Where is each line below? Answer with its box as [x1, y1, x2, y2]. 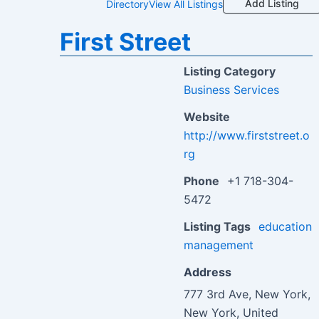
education [258, 219, 312, 234]
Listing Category [184, 64, 276, 79]
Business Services [184, 83, 279, 98]
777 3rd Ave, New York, [184, 287, 310, 302]
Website [184, 110, 230, 125]
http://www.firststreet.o [184, 128, 310, 143]
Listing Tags [184, 219, 251, 234]
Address [184, 265, 231, 280]
